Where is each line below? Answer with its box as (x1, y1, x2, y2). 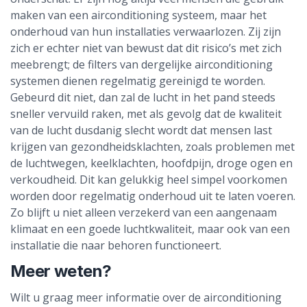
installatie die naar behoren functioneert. (10, 238, 224, 253)
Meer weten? (10, 261, 112, 281)
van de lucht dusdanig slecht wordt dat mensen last (10, 123, 272, 138)
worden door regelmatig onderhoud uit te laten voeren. (10, 188, 295, 204)
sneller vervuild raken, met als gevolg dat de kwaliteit (10, 106, 282, 121)
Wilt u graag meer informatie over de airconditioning (10, 290, 282, 305)
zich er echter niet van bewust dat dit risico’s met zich (10, 40, 282, 56)
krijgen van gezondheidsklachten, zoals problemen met (10, 139, 295, 154)
